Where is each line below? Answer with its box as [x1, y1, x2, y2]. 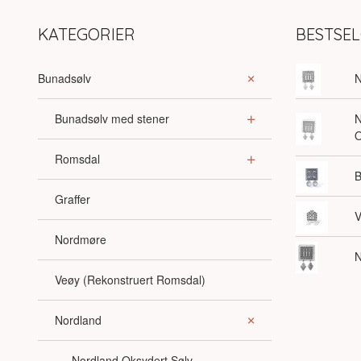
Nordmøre [55, 230, 106, 247]
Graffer [55, 190, 90, 207]
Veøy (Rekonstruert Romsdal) [55, 271, 205, 288]
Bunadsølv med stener [55, 110, 169, 127]
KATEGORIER [38, 23, 135, 44]
